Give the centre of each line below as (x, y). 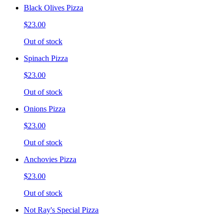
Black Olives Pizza (54, 7)
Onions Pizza (45, 109)
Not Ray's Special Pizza (61, 210)
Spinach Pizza (46, 58)
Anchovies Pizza (50, 159)
